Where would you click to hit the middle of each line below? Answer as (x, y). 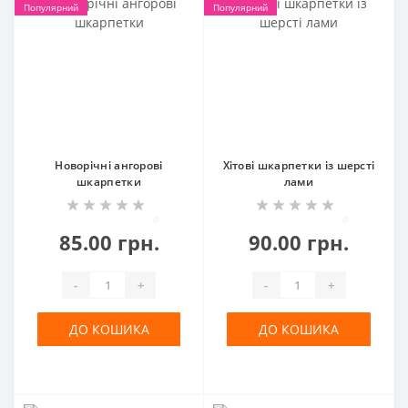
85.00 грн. (109, 242)
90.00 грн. (299, 242)
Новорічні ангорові (109, 165)
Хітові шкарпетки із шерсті (299, 165)
